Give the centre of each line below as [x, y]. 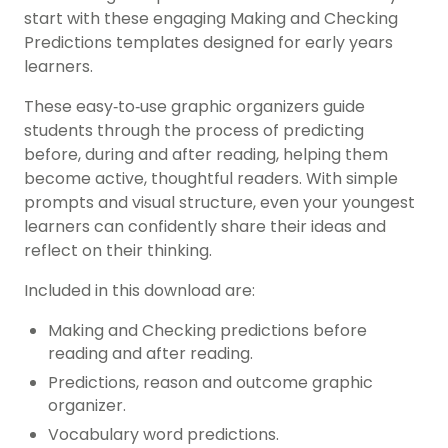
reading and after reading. [150, 354]
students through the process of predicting [194, 131]
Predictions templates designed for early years [208, 43]
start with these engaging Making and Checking [211, 19]
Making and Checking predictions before [207, 331]
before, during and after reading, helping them [206, 155]
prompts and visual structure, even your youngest [219, 203]
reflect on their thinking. [118, 251]
